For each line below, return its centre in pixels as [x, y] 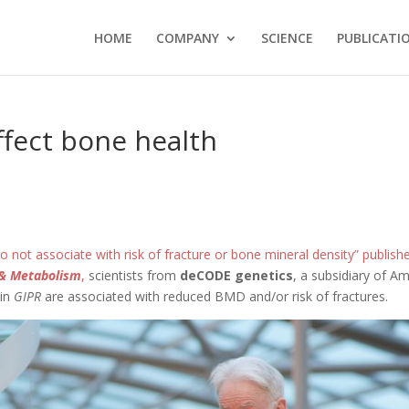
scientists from [135, 275]
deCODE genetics [237, 275]
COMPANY [187, 38]
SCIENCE [287, 38]
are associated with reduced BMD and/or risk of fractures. [215, 296]
